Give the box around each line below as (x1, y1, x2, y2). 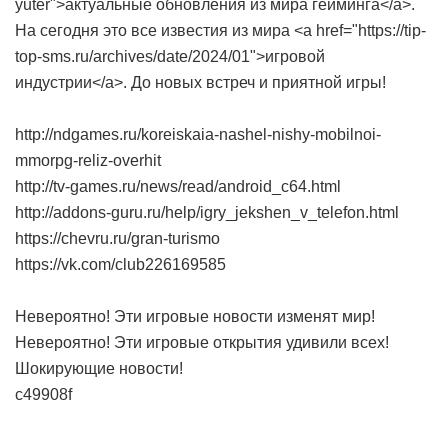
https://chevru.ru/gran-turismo (15, 230, 220, 247)
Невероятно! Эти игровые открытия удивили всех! (15, 334, 389, 351)
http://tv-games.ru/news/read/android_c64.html (15, 178, 341, 195)
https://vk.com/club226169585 (15, 256, 226, 273)
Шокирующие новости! (15, 360, 183, 377)
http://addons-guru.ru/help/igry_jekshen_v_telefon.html (15, 204, 399, 221)
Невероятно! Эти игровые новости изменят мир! (15, 308, 375, 325)
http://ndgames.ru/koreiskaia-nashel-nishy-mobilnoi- (15, 126, 381, 143)
